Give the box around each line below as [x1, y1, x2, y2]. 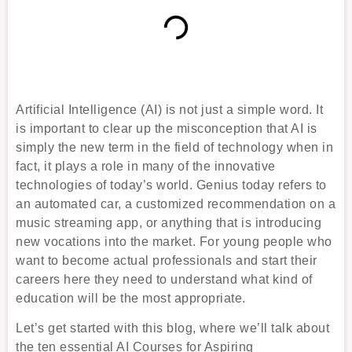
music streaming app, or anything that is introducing [16, 215, 321, 229]
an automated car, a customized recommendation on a [16, 196, 335, 211]
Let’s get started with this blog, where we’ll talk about [16, 321, 329, 335]
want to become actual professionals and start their [16, 253, 317, 267]
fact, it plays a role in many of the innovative [16, 159, 276, 173]
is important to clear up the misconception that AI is [16, 121, 317, 135]
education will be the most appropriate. [16, 291, 246, 305]
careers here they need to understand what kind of [16, 272, 313, 286]
